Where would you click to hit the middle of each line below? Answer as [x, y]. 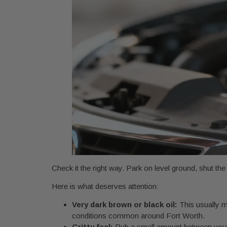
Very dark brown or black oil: [125, 205]
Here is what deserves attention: [105, 186]
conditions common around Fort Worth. [138, 216]
